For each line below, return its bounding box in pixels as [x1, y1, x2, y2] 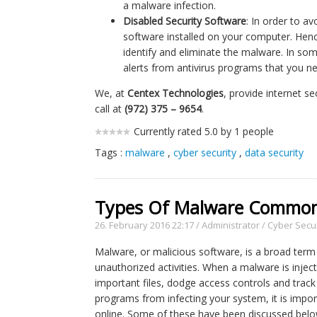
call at [95, 102, 125, 115]
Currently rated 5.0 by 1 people [134, 125, 275, 138]
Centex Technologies [127, 86, 224, 100]
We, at [95, 86, 128, 100]
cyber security [173, 146, 237, 159]
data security [245, 146, 304, 159]
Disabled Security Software [123, 14, 247, 28]
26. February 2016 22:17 [95, 219, 195, 231]
